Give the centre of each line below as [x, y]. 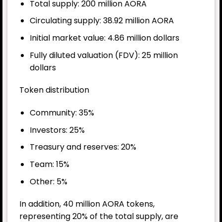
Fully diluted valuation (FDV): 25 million [104, 55]
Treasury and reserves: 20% [83, 147]
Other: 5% [48, 181]
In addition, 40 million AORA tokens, [87, 204]
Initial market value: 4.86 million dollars [104, 38]
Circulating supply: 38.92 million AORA [102, 21]
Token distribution [54, 90]
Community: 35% [62, 113]
